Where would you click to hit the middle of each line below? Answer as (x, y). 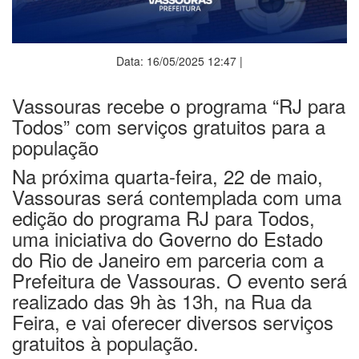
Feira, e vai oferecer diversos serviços (173, 313)
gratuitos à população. (105, 333)
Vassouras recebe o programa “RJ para (179, 96)
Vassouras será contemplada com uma (177, 188)
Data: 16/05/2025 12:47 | (179, 52)
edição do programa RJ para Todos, (163, 208)
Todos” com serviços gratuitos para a (169, 117)
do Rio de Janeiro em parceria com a (168, 250)
